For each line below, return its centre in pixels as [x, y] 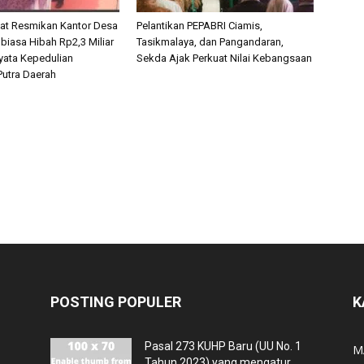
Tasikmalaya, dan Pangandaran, [210, 42]
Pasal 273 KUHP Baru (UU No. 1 [223, 346]
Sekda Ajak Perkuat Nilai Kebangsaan [224, 58]
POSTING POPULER [116, 302]
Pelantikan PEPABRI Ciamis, [199, 26]
